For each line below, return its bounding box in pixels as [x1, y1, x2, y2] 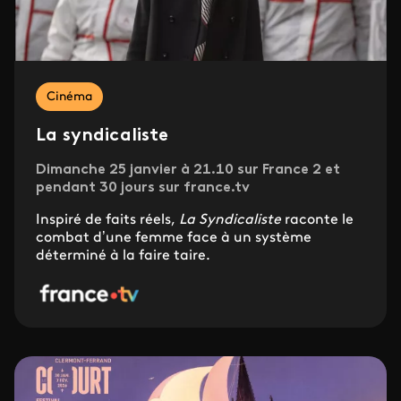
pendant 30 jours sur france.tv [36, 181, 250, 196]
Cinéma [47, 90, 92, 105]
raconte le [281, 213, 354, 228]
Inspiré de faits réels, [36, 213, 179, 228]
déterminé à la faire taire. [36, 249, 210, 264]
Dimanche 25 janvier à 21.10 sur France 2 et [36, 163, 340, 178]
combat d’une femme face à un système [36, 231, 311, 246]
